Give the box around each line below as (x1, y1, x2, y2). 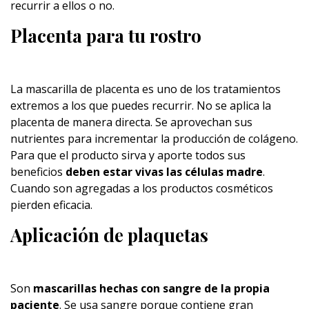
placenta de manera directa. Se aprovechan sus (10, 114, 252, 130)
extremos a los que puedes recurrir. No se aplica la (10, 98, 271, 113)
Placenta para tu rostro (10, 23, 201, 48)
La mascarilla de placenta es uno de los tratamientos (10, 81, 281, 97)
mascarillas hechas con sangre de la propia (33, 281, 270, 296)
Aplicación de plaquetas (10, 223, 208, 247)
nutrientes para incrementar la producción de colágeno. (10, 131, 298, 146)
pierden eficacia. (10, 197, 92, 212)
